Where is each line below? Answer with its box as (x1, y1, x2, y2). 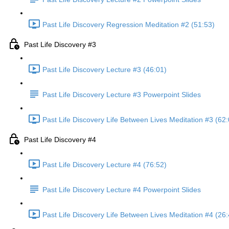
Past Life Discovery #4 (24, 135, 96, 144)
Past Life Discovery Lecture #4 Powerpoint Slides (42, 186, 201, 194)
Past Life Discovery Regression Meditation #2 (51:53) (42, 20, 215, 29)
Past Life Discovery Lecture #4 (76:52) (42, 161, 167, 169)
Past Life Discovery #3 (24, 40, 96, 49)
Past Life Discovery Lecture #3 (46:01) (42, 65, 167, 74)
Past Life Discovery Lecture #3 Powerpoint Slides (42, 90, 201, 99)
